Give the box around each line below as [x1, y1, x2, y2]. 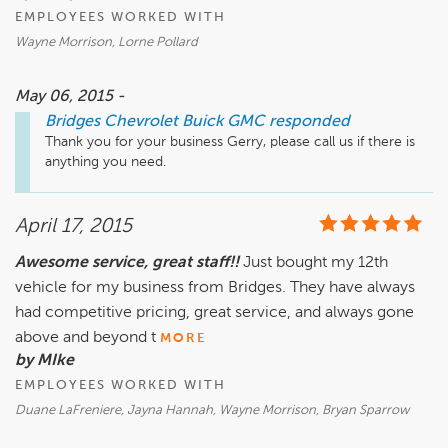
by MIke [15, 353, 74, 370]
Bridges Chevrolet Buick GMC [45, 114, 265, 131]
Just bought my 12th [243, 255, 388, 272]
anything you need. [45, 155, 166, 170]
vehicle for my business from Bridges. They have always [15, 280, 415, 297]
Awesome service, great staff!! [15, 255, 239, 272]
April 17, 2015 [15, 217, 132, 238]
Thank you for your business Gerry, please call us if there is [45, 135, 415, 150]
